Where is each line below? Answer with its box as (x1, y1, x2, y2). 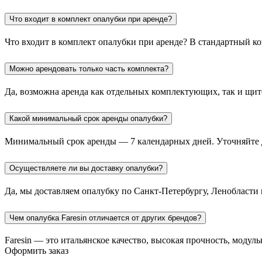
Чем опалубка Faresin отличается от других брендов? (9, 213, 201, 222)
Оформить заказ (5, 246, 68, 256)
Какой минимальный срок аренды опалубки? (9, 113, 167, 123)
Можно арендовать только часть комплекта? (9, 64, 168, 74)
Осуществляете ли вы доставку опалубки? (9, 163, 163, 173)
